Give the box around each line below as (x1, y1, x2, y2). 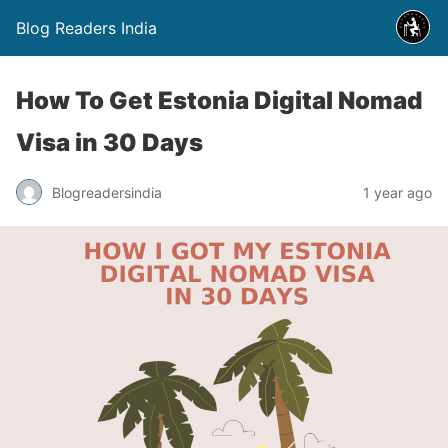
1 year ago (363, 183, 432, 201)
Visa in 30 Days (16, 128, 203, 157)
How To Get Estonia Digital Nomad (16, 86, 422, 115)
